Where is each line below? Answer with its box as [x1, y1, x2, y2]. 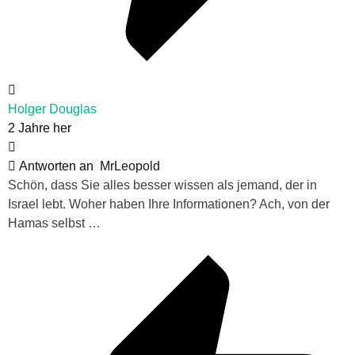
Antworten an [16, 159, 100, 174]
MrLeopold [100, 159, 160, 174]
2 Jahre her [8, 121, 71, 136]
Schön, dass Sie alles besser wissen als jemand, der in [8, 178, 317, 193]
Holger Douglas [8, 102, 97, 116]
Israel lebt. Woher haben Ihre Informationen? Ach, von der [8, 197, 330, 212]
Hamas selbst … [8, 216, 101, 231]
